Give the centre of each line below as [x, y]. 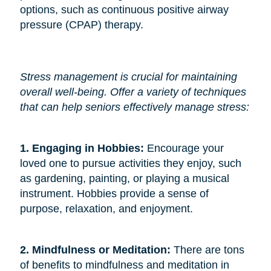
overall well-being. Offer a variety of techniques [133, 92]
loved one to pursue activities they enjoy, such [130, 163]
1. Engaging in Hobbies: [83, 148]
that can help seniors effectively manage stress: [134, 107]
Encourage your [185, 148]
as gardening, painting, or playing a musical [124, 178]
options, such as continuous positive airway [124, 9]
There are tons [209, 250]
